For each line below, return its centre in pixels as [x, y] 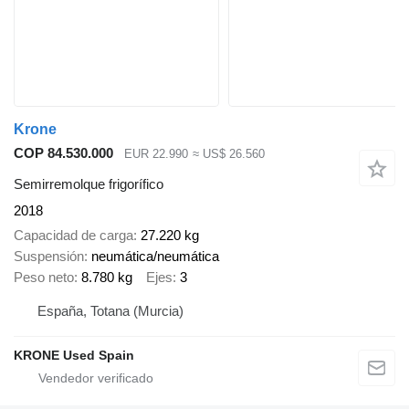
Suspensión [49, 256]
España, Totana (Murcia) [110, 311]
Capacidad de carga [73, 235]
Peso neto [44, 277]
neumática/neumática [155, 256]
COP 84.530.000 [63, 152]
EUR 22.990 [156, 153]
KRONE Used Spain [74, 356]
